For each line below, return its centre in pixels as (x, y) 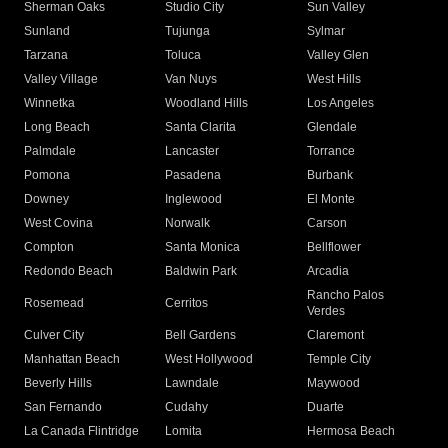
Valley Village (61, 79)
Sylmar (325, 31)
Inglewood (194, 199)
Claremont (335, 335)
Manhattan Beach (72, 359)
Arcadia (327, 271)
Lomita (184, 431)
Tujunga (188, 31)
